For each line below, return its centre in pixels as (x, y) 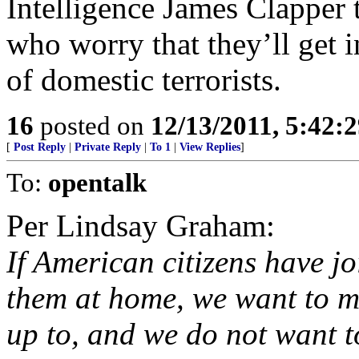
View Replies (210, 147)
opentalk (97, 182)
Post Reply (40, 147)
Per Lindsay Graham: (141, 226)
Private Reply (108, 147)
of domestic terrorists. (144, 80)
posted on (92, 125)
